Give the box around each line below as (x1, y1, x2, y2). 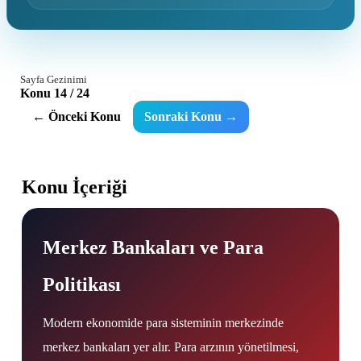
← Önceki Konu (32, 110, 121, 123)
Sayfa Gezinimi (20, 73, 87, 85)
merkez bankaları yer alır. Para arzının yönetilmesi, (43, 340, 299, 354)
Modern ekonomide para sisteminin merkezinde (43, 316, 284, 330)
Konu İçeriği (22, 176, 127, 197)
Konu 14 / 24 (20, 86, 89, 100)
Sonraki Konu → (144, 110, 238, 123)
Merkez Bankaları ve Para (43, 237, 263, 258)
